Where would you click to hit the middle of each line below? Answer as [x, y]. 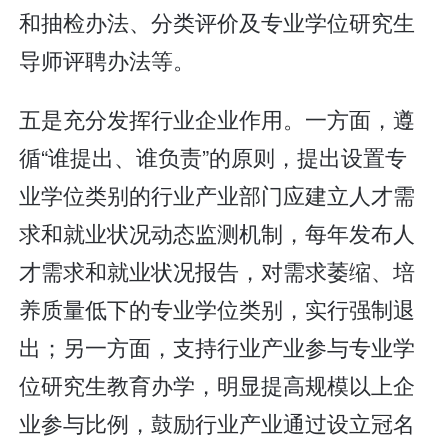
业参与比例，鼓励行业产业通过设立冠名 [217, 423]
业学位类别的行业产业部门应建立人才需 [217, 195]
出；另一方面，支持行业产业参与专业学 [217, 347]
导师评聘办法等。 [107, 59]
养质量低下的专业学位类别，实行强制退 [217, 309]
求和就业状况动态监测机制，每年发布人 [217, 233]
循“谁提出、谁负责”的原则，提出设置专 [213, 157]
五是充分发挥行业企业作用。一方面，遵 [217, 119]
